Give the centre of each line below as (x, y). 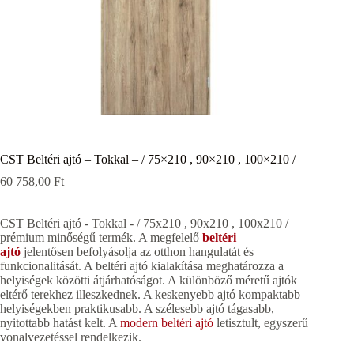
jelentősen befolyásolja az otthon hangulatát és (137, 251)
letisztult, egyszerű (261, 322)
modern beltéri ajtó (167, 322)
